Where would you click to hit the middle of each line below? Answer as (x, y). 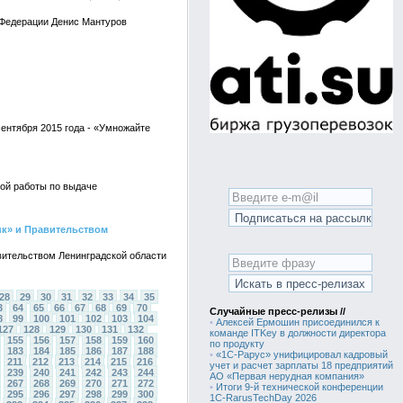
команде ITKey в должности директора (298, 333)
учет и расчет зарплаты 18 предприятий (301, 365)
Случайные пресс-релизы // (278, 311)
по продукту (237, 344)
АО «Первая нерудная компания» (287, 376)
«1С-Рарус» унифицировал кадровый (302, 354)
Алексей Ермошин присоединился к (298, 322)
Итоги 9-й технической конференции (300, 387)
